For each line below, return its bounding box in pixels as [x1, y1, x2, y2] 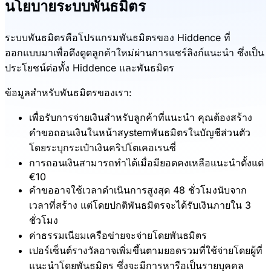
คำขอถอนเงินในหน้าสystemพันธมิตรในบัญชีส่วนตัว [29, 126, 250, 139]
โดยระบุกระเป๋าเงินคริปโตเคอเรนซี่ [29, 141, 176, 154]
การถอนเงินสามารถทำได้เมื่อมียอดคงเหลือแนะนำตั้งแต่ [29, 156, 264, 169]
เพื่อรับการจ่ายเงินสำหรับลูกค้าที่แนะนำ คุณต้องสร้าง [29, 111, 252, 123]
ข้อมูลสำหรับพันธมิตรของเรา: [5, 86, 132, 99]
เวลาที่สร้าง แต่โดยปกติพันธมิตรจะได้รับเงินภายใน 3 [29, 198, 251, 211]
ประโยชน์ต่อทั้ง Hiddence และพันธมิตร [5, 61, 174, 74]
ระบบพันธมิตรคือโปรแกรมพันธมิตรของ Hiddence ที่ [5, 31, 230, 44]
